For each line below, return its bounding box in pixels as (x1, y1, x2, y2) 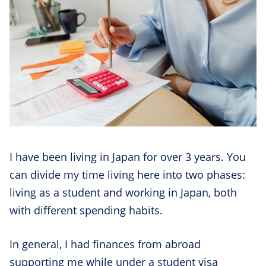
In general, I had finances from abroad (9, 237, 201, 252)
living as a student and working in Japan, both (9, 185, 237, 200)
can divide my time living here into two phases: (9, 167, 245, 182)
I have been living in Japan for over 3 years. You (9, 150, 246, 164)
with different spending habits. (9, 203, 166, 218)
